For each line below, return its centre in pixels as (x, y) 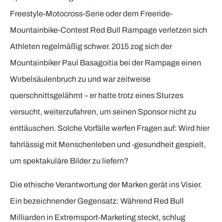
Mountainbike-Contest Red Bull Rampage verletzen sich (109, 30)
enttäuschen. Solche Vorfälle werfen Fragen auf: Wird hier (110, 128)
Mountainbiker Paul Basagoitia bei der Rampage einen (106, 63)
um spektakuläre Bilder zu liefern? (69, 161)
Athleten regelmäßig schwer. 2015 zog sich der (91, 47)
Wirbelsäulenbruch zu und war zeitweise (80, 79)
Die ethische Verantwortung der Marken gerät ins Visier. (106, 184)
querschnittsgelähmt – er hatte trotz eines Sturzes (97, 96)
